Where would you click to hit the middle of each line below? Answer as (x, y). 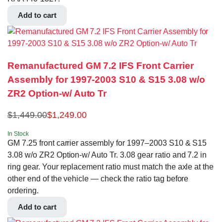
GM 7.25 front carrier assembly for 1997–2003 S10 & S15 (107, 143)
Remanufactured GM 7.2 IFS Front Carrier (101, 66)
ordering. (23, 190)
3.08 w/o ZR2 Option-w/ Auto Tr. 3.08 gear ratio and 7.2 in (107, 155)
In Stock (18, 134)
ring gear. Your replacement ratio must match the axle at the (111, 166)
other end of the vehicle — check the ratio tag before (98, 178)
